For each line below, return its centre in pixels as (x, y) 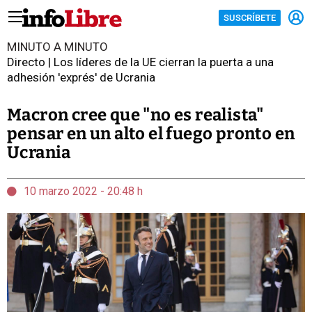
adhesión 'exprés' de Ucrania (81, 77)
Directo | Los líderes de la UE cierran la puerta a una (140, 62)
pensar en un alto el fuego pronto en (151, 134)
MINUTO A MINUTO (57, 47)
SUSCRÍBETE (250, 17)
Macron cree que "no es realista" (135, 115)
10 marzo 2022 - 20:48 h (83, 191)
